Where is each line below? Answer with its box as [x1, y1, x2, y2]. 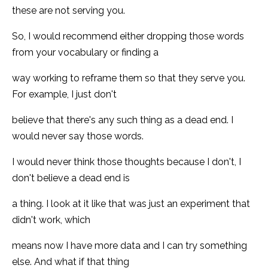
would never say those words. [12, 130, 144, 142]
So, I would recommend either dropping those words [12, 30, 244, 42]
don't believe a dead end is [12, 172, 130, 184]
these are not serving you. [12, 4, 125, 16]
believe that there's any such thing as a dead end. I [12, 114, 233, 126]
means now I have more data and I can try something [12, 239, 247, 251]
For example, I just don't [12, 88, 117, 100]
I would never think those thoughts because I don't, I [12, 156, 241, 167]
